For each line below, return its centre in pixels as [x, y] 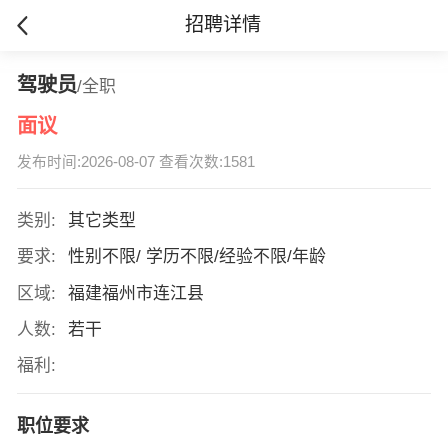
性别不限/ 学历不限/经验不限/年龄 [199, 257]
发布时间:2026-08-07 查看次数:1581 [135, 162]
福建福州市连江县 [138, 293]
